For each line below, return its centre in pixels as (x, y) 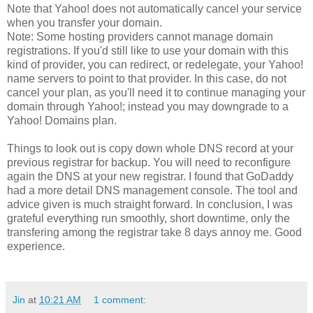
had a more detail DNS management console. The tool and (152, 190)
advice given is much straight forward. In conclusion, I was (150, 204)
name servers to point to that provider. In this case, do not (147, 78)
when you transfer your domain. (85, 22)
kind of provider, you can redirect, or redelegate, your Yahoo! (155, 64)
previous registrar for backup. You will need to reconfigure (149, 162)
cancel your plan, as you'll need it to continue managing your (156, 92)
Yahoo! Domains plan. (62, 120)
